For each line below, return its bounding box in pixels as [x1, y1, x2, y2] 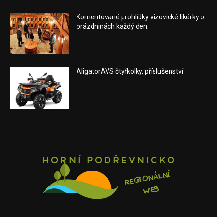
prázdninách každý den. [77, 22, 149, 31]
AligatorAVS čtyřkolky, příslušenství [77, 67, 184, 76]
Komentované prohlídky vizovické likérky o [77, 13, 205, 21]
